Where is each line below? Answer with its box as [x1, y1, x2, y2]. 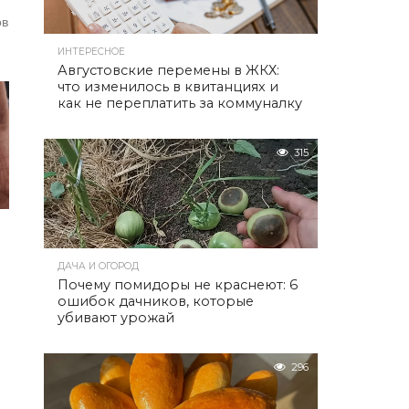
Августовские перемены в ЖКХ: [58, 62, 279, 79]
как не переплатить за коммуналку [58, 95, 302, 111]
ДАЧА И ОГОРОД [58, 260, 139, 272]
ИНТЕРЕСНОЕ [58, 46, 125, 58]
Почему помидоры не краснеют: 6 [58, 277, 298, 293]
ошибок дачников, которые [58, 293, 254, 309]
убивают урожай [58, 309, 174, 326]
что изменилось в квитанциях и [58, 79, 278, 95]
